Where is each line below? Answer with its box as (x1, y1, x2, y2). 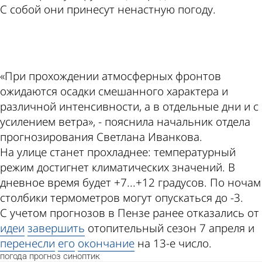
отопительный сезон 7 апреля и (85, 220, 254, 236)
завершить (27, 220, 85, 236)
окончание (78, 236, 135, 251)
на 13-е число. (135, 236, 212, 251)
